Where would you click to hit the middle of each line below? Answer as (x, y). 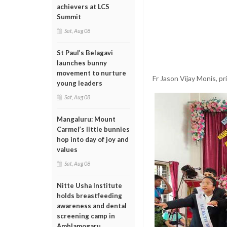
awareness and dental (92, 206)
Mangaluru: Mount (86, 119)
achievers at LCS (83, 7)
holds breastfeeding (89, 196)
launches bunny (82, 63)
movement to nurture (91, 73)
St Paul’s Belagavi (85, 53)
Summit (69, 17)
